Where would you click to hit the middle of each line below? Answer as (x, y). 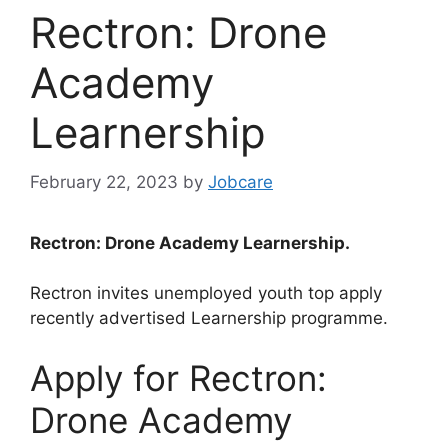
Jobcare (240, 181)
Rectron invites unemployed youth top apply (206, 293)
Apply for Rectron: (178, 377)
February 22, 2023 (104, 181)
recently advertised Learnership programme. (209, 318)
